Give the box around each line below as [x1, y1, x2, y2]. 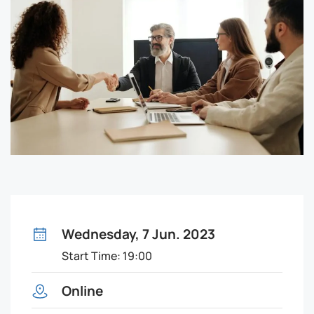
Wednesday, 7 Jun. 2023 [62, 222, 215, 243]
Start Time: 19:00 [62, 247, 152, 264]
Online [62, 279, 103, 300]
